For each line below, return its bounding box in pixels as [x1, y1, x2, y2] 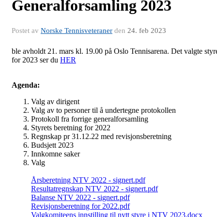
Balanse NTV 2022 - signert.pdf [31, 193, 130, 201]
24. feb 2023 [127, 26, 166, 34]
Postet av [12, 26, 41, 34]
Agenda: [12, 80, 40, 89]
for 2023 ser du [12, 55, 60, 64]
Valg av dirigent [31, 97, 79, 106]
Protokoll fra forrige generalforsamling [31, 114, 148, 123]
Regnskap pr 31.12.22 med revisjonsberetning [31, 132, 171, 140]
